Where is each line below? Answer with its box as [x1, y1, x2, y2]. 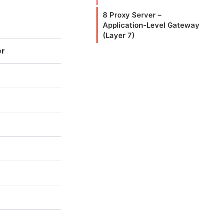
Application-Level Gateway [103, 20, 200, 30]
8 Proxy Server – [103, 10, 162, 19]
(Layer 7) [103, 31, 135, 40]
